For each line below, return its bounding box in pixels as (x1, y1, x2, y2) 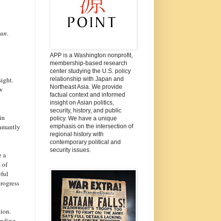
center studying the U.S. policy (49, 67, 131, 74)
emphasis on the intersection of (49, 122, 133, 130)
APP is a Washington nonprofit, (49, 51, 133, 59)
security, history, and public (49, 107, 121, 114)
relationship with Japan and (49, 75, 124, 82)
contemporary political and (49, 138, 121, 146)
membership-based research (49, 59, 127, 67)
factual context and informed (49, 91, 125, 98)
